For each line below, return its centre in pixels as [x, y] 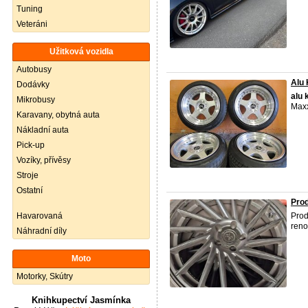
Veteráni [32, 24]
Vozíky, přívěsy [44, 160]
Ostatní [30, 190]
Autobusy [34, 69]
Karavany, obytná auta [58, 115]
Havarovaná [40, 216]
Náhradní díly [42, 231]
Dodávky [33, 85]
